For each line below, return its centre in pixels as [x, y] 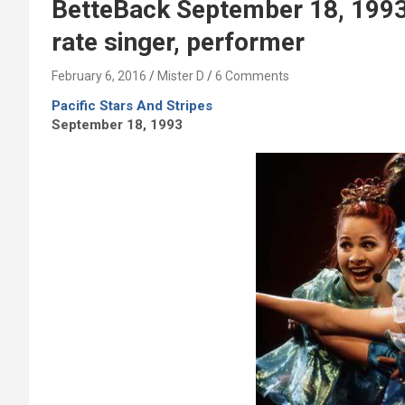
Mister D [181, 76]
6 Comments [252, 76]
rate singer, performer [178, 42]
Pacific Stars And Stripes [132, 106]
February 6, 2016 [99, 76]
